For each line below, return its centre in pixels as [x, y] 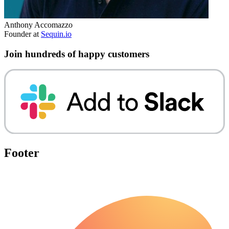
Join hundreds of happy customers [77, 54]
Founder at [22, 34]
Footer [22, 153]
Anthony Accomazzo [38, 25]
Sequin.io [56, 34]
